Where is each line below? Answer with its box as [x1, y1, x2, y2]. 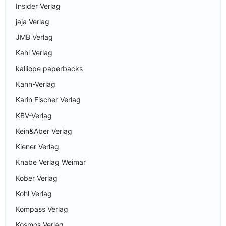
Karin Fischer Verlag [16, 95, 81, 104]
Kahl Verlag [16, 48, 52, 57]
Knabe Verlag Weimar [16, 157, 86, 166]
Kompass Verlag [16, 204, 68, 213]
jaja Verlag [16, 17, 49, 26]
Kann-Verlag [16, 79, 55, 88]
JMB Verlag [16, 32, 53, 41]
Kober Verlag [16, 173, 58, 182]
